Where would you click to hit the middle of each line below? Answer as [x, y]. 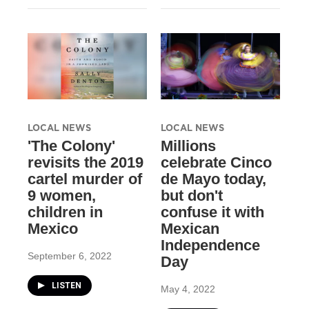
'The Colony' [71, 146]
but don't [191, 195]
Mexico [53, 228]
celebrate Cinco [216, 162]
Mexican [190, 228]
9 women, [62, 195]
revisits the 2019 [86, 162]
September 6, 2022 [70, 256]
